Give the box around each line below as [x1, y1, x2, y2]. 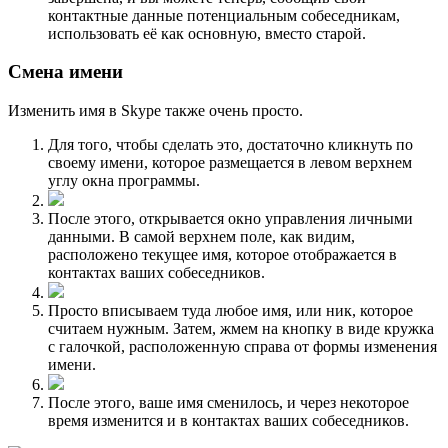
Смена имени [8, 61, 123, 83]
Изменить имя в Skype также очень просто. [8, 102, 303, 120]
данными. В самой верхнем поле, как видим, [48, 228, 355, 246]
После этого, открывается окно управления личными [48, 210, 413, 228]
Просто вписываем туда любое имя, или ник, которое [48, 302, 413, 320]
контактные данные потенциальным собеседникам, [48, 6, 400, 24]
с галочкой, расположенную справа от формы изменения [48, 338, 437, 356]
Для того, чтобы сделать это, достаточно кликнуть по [48, 136, 413, 154]
